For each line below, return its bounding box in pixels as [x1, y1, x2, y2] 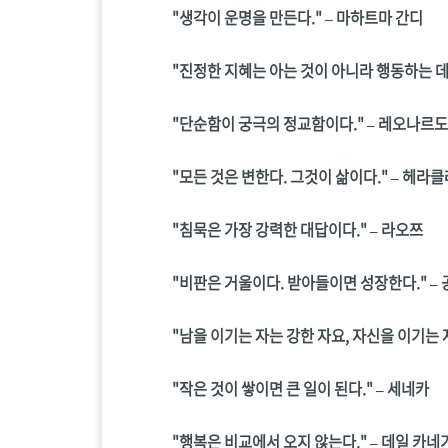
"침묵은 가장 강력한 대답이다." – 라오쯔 [172, 217, 423, 241]
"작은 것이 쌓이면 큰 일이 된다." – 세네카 [172, 376, 429, 400]
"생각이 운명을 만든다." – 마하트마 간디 [172, 5, 423, 29]
